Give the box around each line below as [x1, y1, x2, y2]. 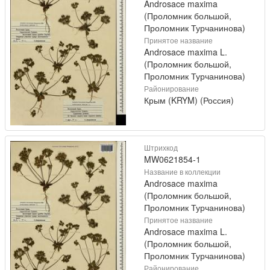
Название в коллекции [144, 166, 221, 177]
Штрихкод [144, 142, 178, 152]
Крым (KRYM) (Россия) [144, 94, 234, 107]
